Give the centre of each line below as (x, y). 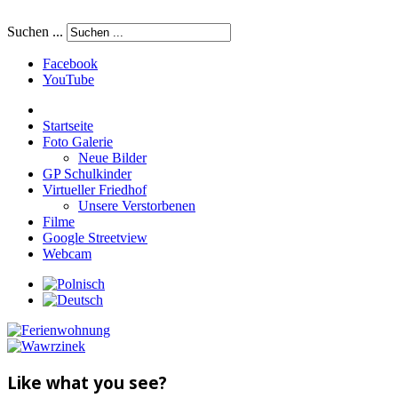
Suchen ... (35, 32)
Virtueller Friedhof (95, 190)
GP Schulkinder (87, 174)
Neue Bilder (112, 158)
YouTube (68, 80)
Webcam (67, 254)
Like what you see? (87, 382)
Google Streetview (95, 238)
